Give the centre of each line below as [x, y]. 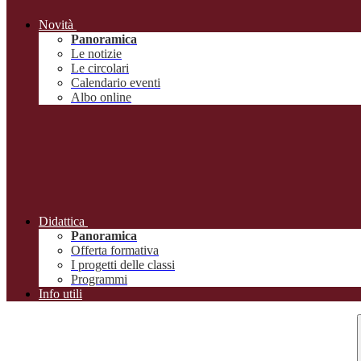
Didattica [62, 222]
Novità [56, 25]
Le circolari [100, 68]
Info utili [60, 294]
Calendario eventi [116, 83]
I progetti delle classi [123, 265]
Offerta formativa [115, 251]
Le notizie [96, 54]
